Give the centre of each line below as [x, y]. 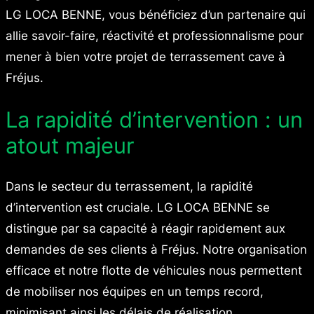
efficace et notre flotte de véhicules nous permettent [154, 271]
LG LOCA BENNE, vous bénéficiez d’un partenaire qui [156, 14]
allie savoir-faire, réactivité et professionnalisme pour [155, 35]
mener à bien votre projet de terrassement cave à [145, 56]
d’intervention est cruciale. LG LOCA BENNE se [138, 208]
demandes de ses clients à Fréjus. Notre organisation [156, 250]
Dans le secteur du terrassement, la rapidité [129, 187]
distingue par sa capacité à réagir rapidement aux [145, 229]
